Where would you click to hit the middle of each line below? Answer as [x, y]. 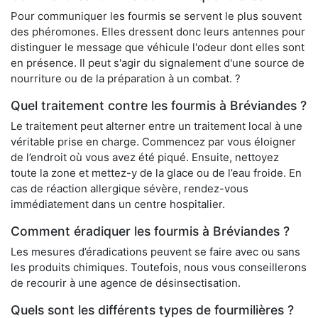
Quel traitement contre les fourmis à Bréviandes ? [159, 106]
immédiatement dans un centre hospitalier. [118, 204]
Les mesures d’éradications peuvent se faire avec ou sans [155, 252]
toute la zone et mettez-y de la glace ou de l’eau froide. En [156, 173]
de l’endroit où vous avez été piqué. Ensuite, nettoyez [145, 158]
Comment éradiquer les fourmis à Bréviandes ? [150, 231]
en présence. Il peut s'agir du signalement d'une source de [158, 63]
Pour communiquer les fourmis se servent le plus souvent [156, 16]
